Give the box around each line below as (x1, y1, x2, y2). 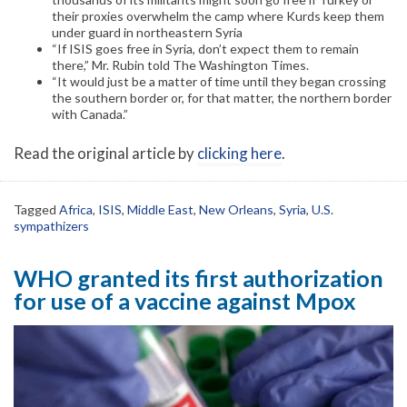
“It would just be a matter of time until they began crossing (52, 74, 386, 90)
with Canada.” (52, 106, 128, 123)
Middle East (127, 201, 194, 217)
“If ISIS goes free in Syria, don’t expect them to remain (52, 41, 359, 57)
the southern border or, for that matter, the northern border (52, 90, 392, 106)
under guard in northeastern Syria (52, 25, 243, 41)
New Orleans (199, 201, 273, 217)
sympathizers (14, 217, 89, 233)
